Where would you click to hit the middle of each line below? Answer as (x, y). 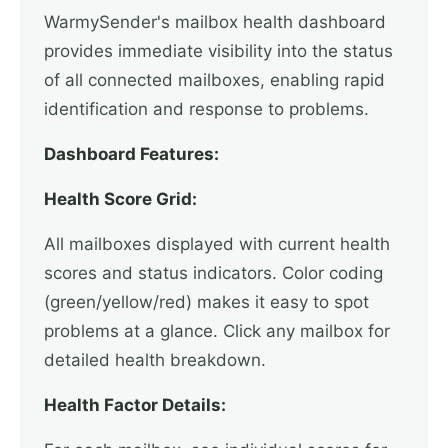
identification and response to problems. (206, 109)
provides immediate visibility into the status (218, 51)
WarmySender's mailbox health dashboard (215, 22)
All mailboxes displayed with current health (217, 244)
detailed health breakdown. (155, 360)
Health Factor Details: (135, 405)
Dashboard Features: (131, 154)
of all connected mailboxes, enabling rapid (214, 80)
